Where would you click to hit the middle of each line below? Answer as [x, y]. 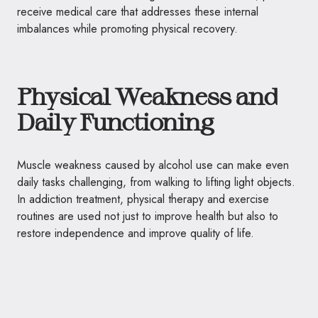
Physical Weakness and [148, 96]
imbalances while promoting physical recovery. [127, 29]
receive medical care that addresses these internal [138, 12]
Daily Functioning [115, 121]
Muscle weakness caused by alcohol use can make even [153, 165]
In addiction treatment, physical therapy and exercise [143, 199]
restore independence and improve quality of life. [136, 233]
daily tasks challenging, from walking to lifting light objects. [156, 182]
